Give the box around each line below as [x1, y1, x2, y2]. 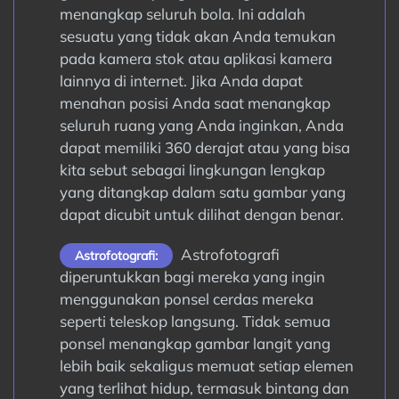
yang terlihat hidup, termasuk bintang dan [59, 379, 349, 397]
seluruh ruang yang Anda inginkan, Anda [59, 116, 344, 134]
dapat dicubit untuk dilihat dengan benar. [59, 205, 344, 224]
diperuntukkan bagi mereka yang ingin [59, 267, 325, 286]
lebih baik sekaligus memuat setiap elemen [59, 356, 354, 375]
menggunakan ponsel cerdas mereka [59, 289, 313, 308]
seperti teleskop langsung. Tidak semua [59, 312, 330, 330]
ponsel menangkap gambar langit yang [59, 334, 330, 353]
